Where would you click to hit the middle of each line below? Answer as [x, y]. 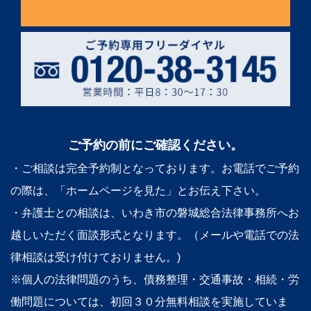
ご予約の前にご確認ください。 [155, 145]
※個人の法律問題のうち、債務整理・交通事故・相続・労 [155, 279]
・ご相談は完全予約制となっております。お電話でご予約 [155, 168]
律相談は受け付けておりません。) [95, 257]
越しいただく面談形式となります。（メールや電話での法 [155, 235]
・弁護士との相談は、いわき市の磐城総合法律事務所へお [155, 212]
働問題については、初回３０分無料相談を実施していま [149, 301]
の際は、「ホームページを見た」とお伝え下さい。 [138, 190]
